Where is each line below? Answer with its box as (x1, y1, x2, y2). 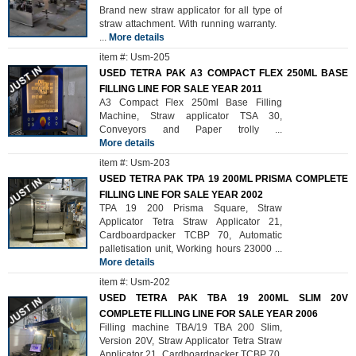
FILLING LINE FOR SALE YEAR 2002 (99, 189, 263, 200)
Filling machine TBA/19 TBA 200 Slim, (99, 322, 282, 333)
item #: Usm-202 (99, 277, 170, 288)
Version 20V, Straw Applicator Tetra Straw (99, 335, 282, 346)
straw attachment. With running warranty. (99, 18, 282, 29)
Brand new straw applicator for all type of (99, 5, 282, 16)
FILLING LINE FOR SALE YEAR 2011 (99, 83, 262, 95)
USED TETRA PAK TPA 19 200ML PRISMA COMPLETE (99, 173, 348, 184)
